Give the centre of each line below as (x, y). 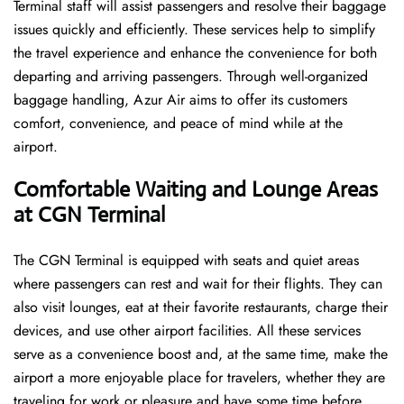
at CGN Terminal (89, 215)
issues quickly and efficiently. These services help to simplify (194, 30)
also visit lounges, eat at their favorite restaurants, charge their (201, 308)
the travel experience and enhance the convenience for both (195, 53)
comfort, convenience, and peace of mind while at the (178, 124)
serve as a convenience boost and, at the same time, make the (201, 354)
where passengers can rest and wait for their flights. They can (198, 284)
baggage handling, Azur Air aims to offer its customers (180, 100)
